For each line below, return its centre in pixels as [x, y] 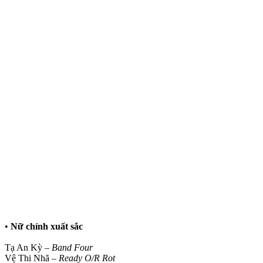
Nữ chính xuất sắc [47, 226]
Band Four [72, 247]
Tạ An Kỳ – [28, 247]
